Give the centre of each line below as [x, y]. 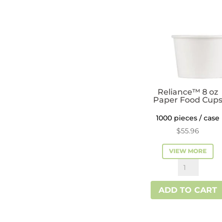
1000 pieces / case [188, 118]
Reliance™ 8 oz [188, 92]
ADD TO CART [188, 190]
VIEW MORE [188, 151]
